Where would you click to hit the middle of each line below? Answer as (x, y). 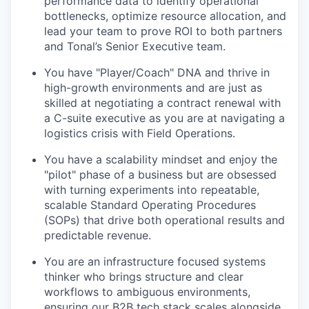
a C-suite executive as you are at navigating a (165, 118)
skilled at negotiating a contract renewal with (162, 103)
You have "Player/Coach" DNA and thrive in (157, 72)
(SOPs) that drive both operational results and (165, 220)
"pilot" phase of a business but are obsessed (160, 175)
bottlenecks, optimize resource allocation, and (165, 16)
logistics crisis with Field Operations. (140, 133)
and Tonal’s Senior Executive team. (135, 46)
